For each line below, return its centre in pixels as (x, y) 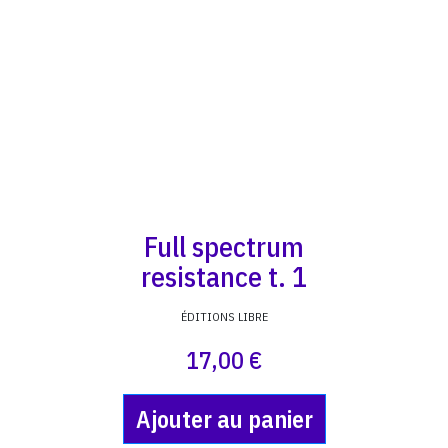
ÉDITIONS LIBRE (224, 316)
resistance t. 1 (224, 276)
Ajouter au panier (224, 419)
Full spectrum (224, 246)
